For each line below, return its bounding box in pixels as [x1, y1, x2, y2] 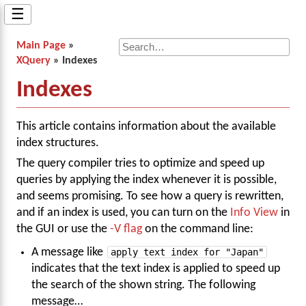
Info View [230, 207, 278, 219]
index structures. [16, 137, 99, 149]
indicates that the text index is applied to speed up [31, 262, 281, 275]
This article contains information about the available [16, 121, 276, 133]
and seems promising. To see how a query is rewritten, [16, 191, 283, 203]
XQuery [16, 55, 51, 66]
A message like [31, 246, 107, 258]
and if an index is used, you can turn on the [16, 207, 230, 219]
